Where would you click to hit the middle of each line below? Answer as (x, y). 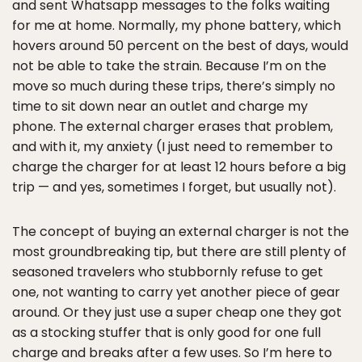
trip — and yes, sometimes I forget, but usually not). (174, 187)
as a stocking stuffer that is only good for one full (166, 333)
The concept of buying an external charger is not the (181, 232)
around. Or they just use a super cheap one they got (177, 312)
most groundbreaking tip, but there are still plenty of (179, 252)
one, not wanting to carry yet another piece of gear (176, 292)
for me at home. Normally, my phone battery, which (177, 25)
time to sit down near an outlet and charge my (160, 106)
